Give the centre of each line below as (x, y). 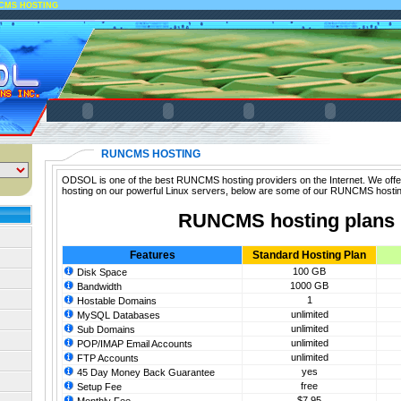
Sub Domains (105, 330)
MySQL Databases (117, 316)
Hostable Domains (115, 301)
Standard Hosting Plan (309, 256)
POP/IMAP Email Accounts (133, 344)
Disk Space (101, 273)
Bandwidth (98, 287)
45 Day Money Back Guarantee (145, 373)
